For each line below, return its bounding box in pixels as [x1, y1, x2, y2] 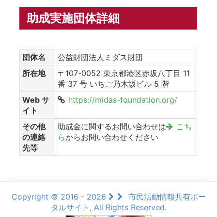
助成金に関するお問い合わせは [58, 121, 166, 131]
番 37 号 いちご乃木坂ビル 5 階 [58, 78, 169, 89]
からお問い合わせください [65, 132, 158, 142]
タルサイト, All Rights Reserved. [50, 202, 167, 212]
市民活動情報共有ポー [128, 191, 206, 201]
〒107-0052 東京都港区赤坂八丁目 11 [58, 68, 190, 78]
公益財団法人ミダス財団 [58, 52, 143, 62]
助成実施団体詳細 [27, 11, 120, 25]
